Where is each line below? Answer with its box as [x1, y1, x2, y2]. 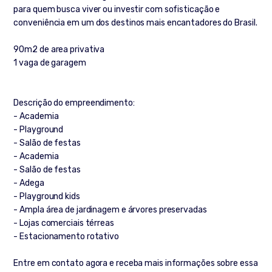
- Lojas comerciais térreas [13, 218, 114, 229]
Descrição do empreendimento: [13, 98, 135, 109]
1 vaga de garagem [13, 58, 86, 69]
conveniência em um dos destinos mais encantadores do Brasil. [13, 18, 257, 29]
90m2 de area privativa [13, 44, 105, 55]
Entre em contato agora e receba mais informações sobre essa [13, 258, 258, 269]
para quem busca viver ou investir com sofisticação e [13, 4, 220, 15]
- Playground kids [13, 191, 80, 202]
